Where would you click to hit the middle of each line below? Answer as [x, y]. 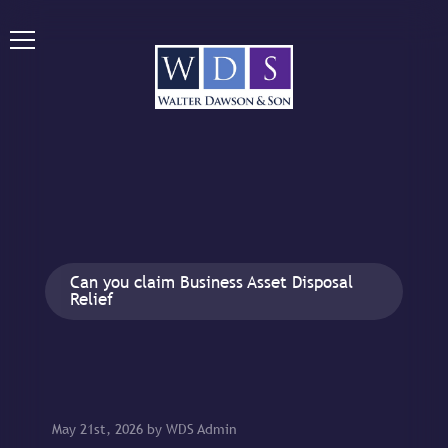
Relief [91, 299]
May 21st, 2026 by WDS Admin [145, 429]
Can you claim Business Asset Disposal [211, 282]
